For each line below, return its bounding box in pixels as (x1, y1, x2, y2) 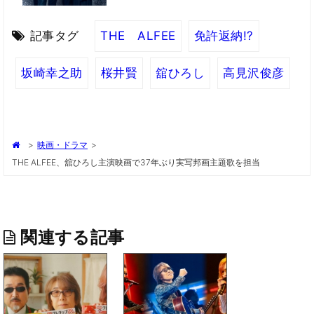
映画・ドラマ (37, 139, 88, 150)
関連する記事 (20, 226, 125, 247)
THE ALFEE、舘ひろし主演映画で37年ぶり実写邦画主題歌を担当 (12, 156, 260, 168)
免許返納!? (193, 29, 254, 43)
